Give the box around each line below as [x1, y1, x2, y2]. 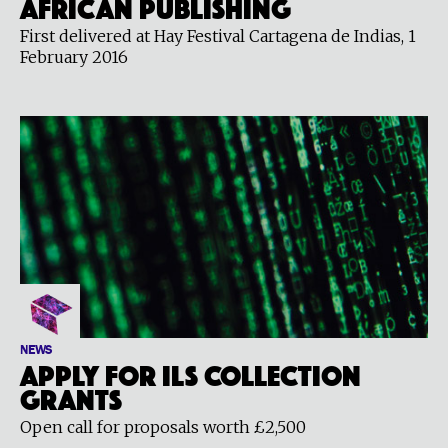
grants [20, 382, 122, 411]
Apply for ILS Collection [20, 358, 361, 387]
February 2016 [20, 47, 128, 67]
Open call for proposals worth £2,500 [20, 417, 306, 437]
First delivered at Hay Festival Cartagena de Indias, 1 [20, 26, 416, 46]
